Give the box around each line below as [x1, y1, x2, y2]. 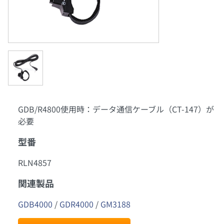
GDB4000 [18, 198, 52, 210]
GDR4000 [59, 198, 93, 210]
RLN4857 [18, 156, 51, 169]
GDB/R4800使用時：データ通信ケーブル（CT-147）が [18, 103, 214, 115]
